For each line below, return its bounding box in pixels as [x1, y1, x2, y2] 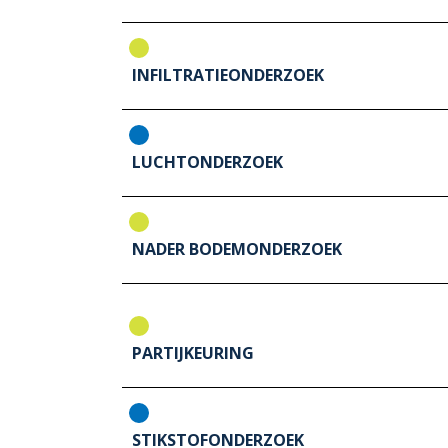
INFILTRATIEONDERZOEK [132, 64, 324, 87]
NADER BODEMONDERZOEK [132, 238, 342, 261]
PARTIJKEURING [132, 342, 254, 365]
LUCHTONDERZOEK [132, 151, 283, 174]
